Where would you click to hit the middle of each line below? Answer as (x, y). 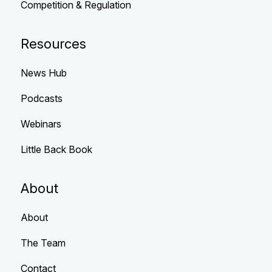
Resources (53, 44)
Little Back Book (56, 150)
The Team (43, 243)
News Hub (43, 73)
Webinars (41, 124)
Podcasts (41, 99)
